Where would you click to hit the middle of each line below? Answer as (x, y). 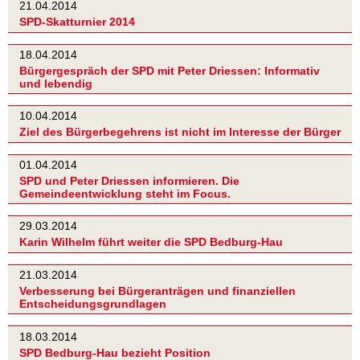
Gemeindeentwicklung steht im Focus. (125, 194)
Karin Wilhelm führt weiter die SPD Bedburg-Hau (151, 242)
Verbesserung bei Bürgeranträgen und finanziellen (157, 291)
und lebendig (56, 83)
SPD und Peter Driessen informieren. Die (129, 181)
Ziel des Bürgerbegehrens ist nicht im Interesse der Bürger (180, 132)
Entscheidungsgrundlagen (93, 304)
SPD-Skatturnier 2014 (77, 22)
